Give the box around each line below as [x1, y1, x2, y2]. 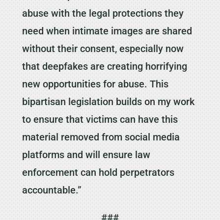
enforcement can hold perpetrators [22, 166, 174, 178]
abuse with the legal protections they [22, 7, 184, 19]
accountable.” [22, 184, 82, 196]
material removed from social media [22, 131, 180, 143]
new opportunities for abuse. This [22, 78, 168, 90]
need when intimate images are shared [22, 25, 192, 37]
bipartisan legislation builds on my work [22, 95, 194, 108]
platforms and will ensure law [22, 148, 150, 161]
